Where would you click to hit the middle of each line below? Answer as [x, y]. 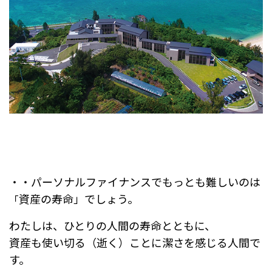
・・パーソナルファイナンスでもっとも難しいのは [135, 181]
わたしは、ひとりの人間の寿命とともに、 [112, 225]
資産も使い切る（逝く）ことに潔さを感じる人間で [135, 242]
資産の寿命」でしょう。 [79, 198]
